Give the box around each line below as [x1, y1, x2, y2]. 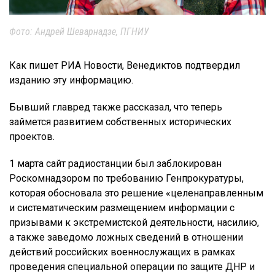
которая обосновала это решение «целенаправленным [9, 187, 263, 199]
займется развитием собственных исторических [9, 115, 231, 128]
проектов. [9, 130, 55, 142]
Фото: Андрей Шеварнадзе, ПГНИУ [9, 25, 149, 37]
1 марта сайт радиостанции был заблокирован [9, 157, 222, 169]
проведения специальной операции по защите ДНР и [9, 260, 255, 273]
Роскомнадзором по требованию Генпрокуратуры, [9, 172, 244, 184]
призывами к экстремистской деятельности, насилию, [9, 216, 259, 228]
